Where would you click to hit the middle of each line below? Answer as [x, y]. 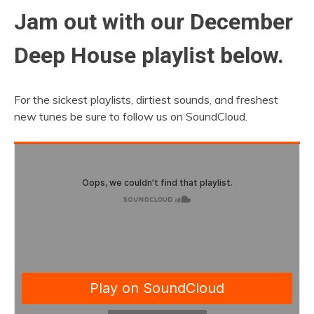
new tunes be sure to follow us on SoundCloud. [131, 116]
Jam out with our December [153, 22]
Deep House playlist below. [149, 56]
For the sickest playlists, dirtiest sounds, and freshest [146, 99]
